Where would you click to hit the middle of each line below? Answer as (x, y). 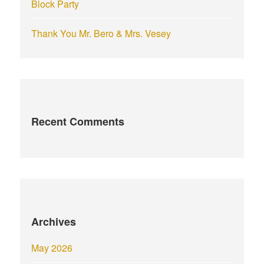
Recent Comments (78, 122)
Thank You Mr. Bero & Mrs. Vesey (101, 34)
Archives (54, 221)
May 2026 (52, 247)
